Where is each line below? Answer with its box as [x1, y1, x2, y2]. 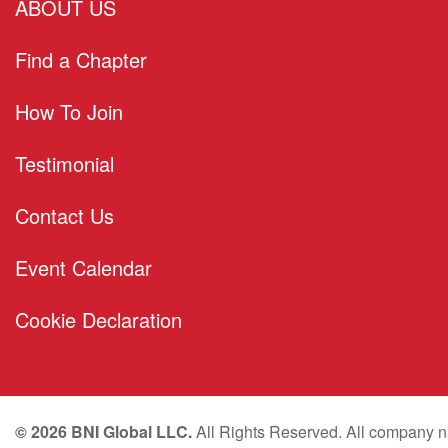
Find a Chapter [15, 45, 147, 74]
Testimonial [15, 149, 114, 178]
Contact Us [15, 201, 114, 230]
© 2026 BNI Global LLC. [15, 420, 192, 443]
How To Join [15, 97, 123, 126]
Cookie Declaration [15, 305, 182, 334]
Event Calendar [15, 253, 152, 282]
